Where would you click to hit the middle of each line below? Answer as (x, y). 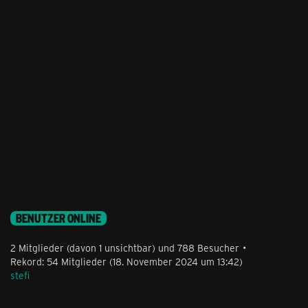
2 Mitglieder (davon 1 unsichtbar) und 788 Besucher (125, 248)
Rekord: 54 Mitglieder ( (62, 262)
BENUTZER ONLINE (58, 218)
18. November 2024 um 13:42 (176, 262)
